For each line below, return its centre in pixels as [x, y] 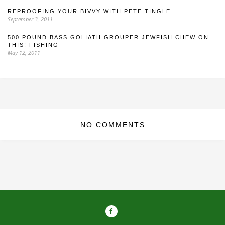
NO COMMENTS [113, 125]
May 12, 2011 [24, 52]
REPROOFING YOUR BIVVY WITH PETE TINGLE [89, 11]
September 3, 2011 [30, 19]
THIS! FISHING [33, 45]
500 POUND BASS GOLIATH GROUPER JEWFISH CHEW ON [108, 37]
